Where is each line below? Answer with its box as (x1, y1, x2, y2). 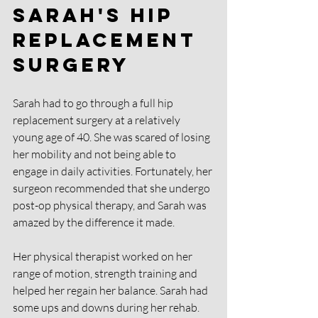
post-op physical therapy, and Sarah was (13, 198, 209, 213)
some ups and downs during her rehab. (13, 300, 202, 315)
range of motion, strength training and (13, 266, 199, 281)
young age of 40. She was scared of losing (13, 130, 212, 145)
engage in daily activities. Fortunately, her (13, 164, 214, 179)
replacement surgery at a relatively (13, 113, 182, 128)
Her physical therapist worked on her (13, 249, 194, 264)
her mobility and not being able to (13, 147, 178, 162)
